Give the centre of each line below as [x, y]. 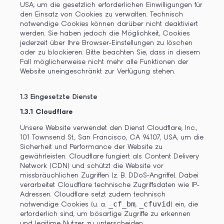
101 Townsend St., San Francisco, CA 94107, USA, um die [112, 137]
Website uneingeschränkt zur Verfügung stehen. [99, 71]
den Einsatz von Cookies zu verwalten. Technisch [101, 14]
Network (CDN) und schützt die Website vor [92, 166]
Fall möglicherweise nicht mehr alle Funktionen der [104, 62]
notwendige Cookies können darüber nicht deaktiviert [109, 24]
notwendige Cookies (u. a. [64, 204]
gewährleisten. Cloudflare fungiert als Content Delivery [109, 156]
